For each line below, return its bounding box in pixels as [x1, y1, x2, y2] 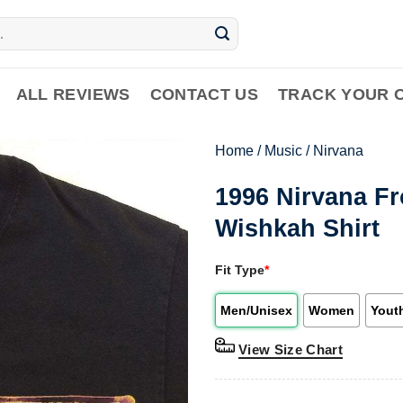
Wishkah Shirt [215, 213, 380, 242]
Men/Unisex [220, 302, 292, 318]
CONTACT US [149, 85, 259, 103]
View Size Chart [238, 341, 344, 357]
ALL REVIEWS [15, 85, 130, 103]
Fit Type [215, 262, 264, 277]
